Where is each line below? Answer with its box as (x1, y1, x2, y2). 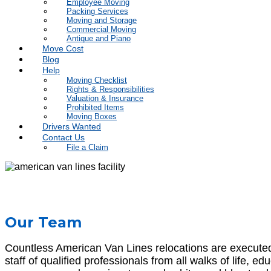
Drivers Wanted (42, 122, 101, 131)
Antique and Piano (67, 34, 131, 43)
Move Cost (42, 44, 83, 53)
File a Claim (67, 143, 108, 152)
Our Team (5, 213, 82, 231)
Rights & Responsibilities (67, 85, 154, 94)
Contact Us (42, 132, 85, 142)
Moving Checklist (67, 76, 127, 85)
